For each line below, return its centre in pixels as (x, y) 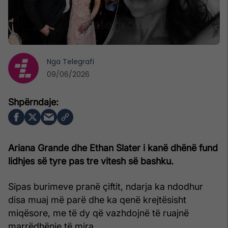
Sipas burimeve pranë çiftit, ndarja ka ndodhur (106, 186)
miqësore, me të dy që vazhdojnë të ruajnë (98, 213)
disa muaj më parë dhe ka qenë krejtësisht (97, 199)
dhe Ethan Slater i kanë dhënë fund (143, 148)
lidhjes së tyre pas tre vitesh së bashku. (91, 161)
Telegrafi (78, 61)
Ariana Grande (38, 148)
